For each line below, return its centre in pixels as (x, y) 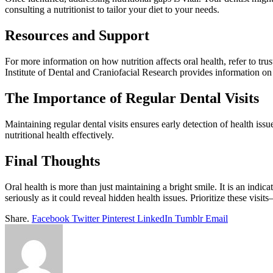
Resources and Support (77, 36)
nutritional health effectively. (59, 135)
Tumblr (189, 218)
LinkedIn (155, 218)
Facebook (51, 218)
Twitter (86, 218)
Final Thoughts (52, 161)
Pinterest (118, 218)
